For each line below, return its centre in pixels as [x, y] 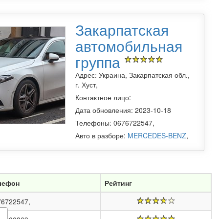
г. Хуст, [87, 85]
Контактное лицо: [103, 98]
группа [100, 62]
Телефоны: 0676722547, [115, 123]
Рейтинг [118, 183]
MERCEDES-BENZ [157, 136]
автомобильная [129, 46]
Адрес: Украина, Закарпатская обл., [132, 75]
